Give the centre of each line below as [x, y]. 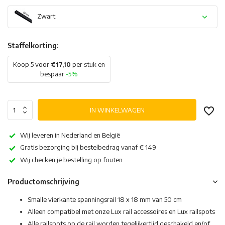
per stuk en [88, 64]
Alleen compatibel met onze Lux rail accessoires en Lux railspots [121, 212]
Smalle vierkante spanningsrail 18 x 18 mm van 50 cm [105, 200]
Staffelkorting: [33, 45]
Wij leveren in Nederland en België [70, 135]
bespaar [53, 74]
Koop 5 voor [32, 64]
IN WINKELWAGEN [117, 110]
